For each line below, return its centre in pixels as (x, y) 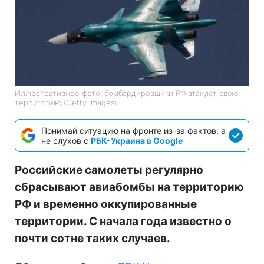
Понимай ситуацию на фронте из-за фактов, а (133, 130)
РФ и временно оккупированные (106, 204)
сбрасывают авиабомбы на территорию (129, 187)
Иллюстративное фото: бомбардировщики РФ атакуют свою (126, 93)
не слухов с (66, 140)
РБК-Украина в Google (137, 140)
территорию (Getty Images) (66, 102)
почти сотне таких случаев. (93, 238)
